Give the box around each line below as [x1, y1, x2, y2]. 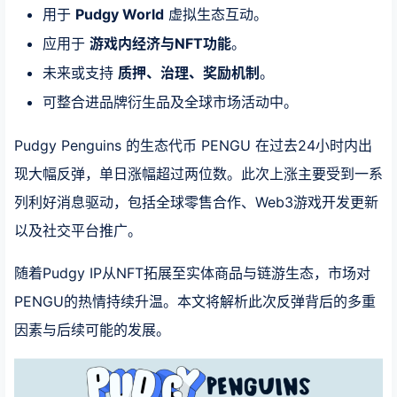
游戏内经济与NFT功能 [90, 35, 231, 52]
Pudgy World [75, 5, 164, 23]
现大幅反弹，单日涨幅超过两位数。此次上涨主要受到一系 [14, 165, 383, 183]
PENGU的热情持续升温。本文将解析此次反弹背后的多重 [14, 292, 376, 311]
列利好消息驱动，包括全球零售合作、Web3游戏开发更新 [14, 193, 378, 212]
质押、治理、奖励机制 [118, 64, 260, 82]
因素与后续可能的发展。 [14, 321, 170, 339]
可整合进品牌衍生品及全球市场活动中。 [43, 93, 298, 111]
